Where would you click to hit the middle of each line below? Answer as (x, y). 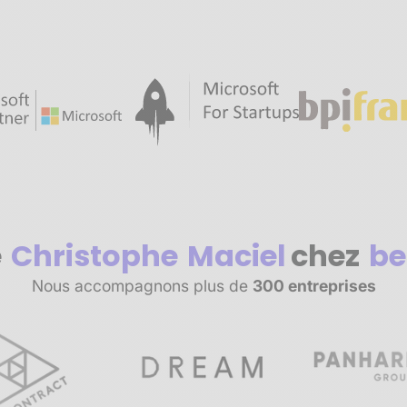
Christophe (94, 255)
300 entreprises (314, 285)
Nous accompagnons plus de (142, 285)
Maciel (237, 255)
